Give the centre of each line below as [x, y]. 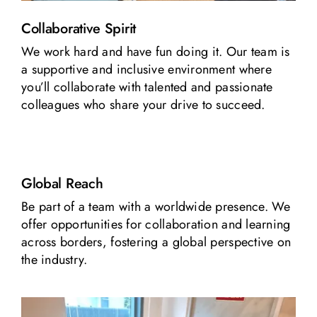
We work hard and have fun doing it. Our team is [155, 51]
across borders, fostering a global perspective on [156, 242]
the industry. [54, 260]
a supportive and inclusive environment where [146, 69]
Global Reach [62, 184]
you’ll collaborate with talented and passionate [147, 87]
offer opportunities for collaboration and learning [156, 225]
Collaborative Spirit [78, 28]
